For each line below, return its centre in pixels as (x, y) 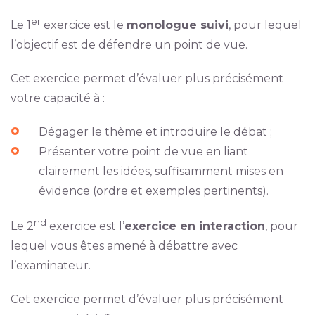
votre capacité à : (57, 98)
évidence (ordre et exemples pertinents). (153, 191)
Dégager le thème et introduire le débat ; (155, 132)
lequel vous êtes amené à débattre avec (124, 246)
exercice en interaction (194, 226)
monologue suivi (177, 25)
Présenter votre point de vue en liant (143, 152)
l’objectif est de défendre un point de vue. (129, 45)
